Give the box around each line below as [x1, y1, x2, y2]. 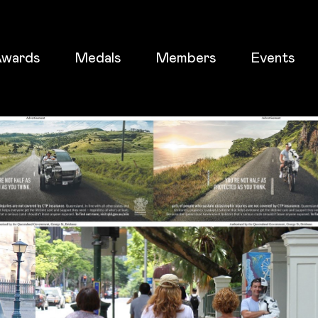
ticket [18, 143, 50, 155]
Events [250, 50, 295, 65]
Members [155, 50, 216, 65]
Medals [74, 50, 121, 65]
